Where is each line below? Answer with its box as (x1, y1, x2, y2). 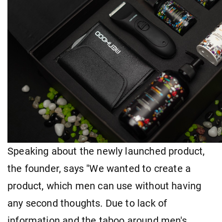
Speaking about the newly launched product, (7, 145, 205, 157)
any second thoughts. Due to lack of (7, 197, 167, 209)
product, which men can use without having (7, 180, 202, 192)
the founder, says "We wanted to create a (7, 163, 191, 174)
